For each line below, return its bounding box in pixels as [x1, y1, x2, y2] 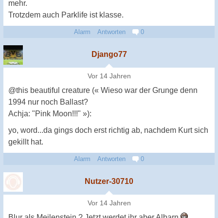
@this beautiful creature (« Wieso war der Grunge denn [8, 86, 198, 94]
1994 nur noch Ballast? [8, 97, 88, 106]
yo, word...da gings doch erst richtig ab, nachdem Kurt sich [8, 126, 208, 134]
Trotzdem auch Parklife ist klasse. [8, 10, 124, 19]
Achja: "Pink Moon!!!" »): [8, 109, 91, 118]
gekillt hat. [8, 137, 43, 146]
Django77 [91, 50, 127, 58]
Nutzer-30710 [85, 177, 133, 185]
